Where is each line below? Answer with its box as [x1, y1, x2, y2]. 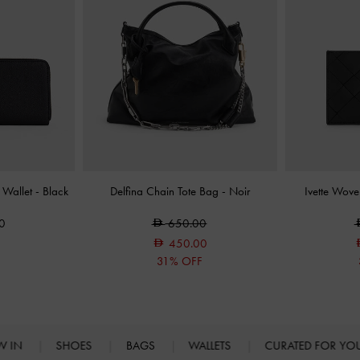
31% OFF [157, 254, 203, 268]
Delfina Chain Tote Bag [109, 184, 222, 198]
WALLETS [188, 337, 235, 353]
